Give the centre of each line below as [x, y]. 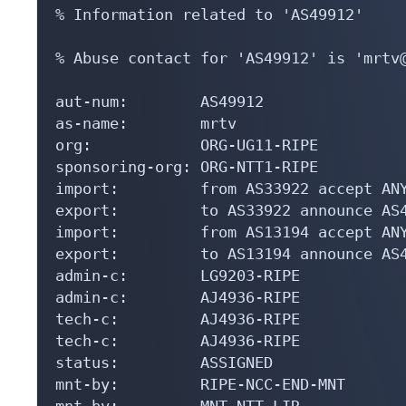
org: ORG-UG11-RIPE [187, 136]
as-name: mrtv [146, 115]
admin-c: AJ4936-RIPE [178, 289]
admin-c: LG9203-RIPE [178, 267]
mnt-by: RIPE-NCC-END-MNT [200, 376]
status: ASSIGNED [164, 354]
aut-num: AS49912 [159, 93]
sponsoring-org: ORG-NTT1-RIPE [187, 158]
